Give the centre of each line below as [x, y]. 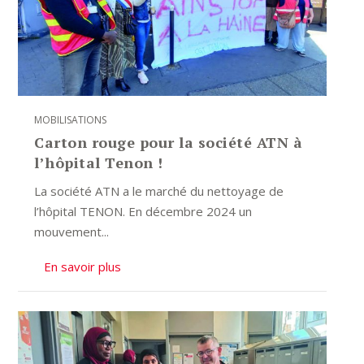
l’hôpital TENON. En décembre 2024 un [143, 212]
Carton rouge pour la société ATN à [169, 143]
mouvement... [72, 232]
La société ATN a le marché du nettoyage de [159, 191]
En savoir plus [83, 267]
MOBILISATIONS [71, 120]
